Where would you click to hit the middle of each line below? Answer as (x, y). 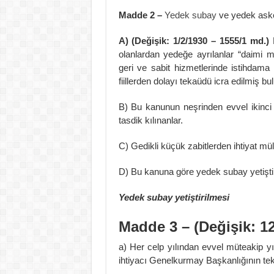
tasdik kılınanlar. (150, 120)
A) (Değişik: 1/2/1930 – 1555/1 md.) (195, 40)
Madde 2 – (141, 15)
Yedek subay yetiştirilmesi (174, 197)
